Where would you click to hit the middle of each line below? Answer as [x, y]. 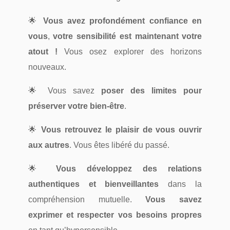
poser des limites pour [152, 91]
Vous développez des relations [129, 169]
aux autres [49, 145]
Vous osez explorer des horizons [130, 52]
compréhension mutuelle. [87, 200]
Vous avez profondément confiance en [122, 21]
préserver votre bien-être [76, 106]
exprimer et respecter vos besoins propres [115, 215]
